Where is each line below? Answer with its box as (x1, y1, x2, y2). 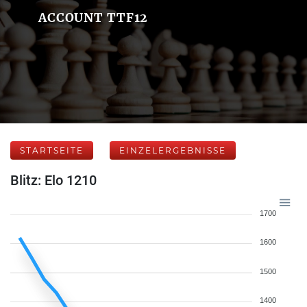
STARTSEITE (20, 145, 84, 156)
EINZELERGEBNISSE (119, 145, 226, 156)
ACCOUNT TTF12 (38, 10, 149, 25)
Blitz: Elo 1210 (10, 172, 97, 188)
